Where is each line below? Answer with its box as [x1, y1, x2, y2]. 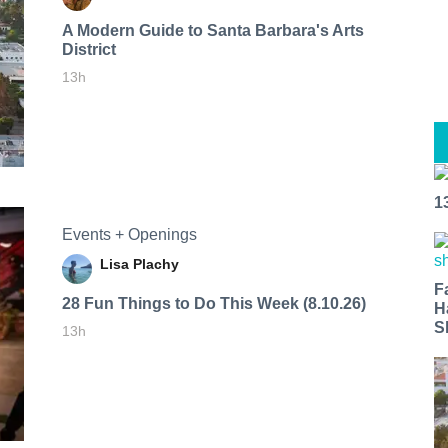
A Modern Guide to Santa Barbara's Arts [61, 21, 364, 39]
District [61, 40, 116, 58]
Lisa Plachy [99, 255, 179, 272]
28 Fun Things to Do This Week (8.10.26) [61, 294, 366, 312]
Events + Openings [61, 225, 197, 243]
